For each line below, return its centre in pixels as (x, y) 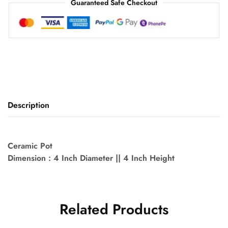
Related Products (114, 210)
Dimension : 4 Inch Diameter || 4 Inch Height (91, 158)
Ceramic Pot (30, 146)
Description (28, 105)
